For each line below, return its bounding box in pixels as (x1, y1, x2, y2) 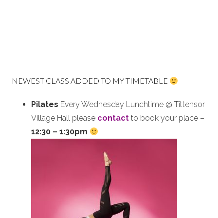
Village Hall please (31, 113, 97, 123)
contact (97, 113, 129, 123)
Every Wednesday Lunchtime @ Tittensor (58, 100, 205, 109)
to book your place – (129, 113, 204, 123)
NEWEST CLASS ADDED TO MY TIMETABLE (12, 76, 169, 85)
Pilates (31, 100, 58, 109)
